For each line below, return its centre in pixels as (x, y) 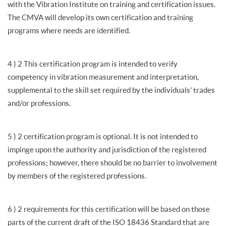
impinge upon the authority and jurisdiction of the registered (107, 149)
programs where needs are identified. (69, 30)
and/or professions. (39, 103)
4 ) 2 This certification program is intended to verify (93, 64)
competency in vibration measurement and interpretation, (103, 77)
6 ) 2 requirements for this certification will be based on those (109, 209)
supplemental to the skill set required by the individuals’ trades (111, 90)
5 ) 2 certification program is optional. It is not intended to (103, 136)
